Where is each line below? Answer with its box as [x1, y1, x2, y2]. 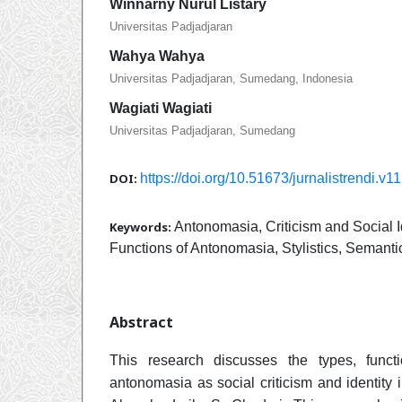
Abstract [109, 311, 173, 332]
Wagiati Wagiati [109, 100, 212, 116]
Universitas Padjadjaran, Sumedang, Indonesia [109, 71, 353, 85]
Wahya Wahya [109, 48, 205, 64]
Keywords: [109, 218, 174, 235]
